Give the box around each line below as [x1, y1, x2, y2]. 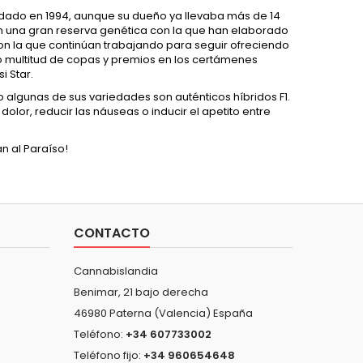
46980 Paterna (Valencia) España [74, 305, 253, 321]
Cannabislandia [74, 263, 158, 279]
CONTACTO [74, 223, 150, 242]
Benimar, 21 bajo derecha [74, 284, 208, 300]
